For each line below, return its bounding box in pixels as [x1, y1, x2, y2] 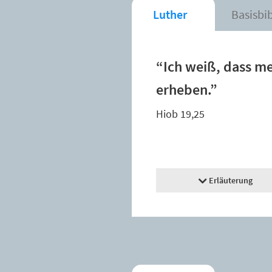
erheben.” [156, 80, 217, 100]
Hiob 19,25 [156, 107, 205, 121]
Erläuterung [209, 175, 253, 186]
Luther [153, 7, 187, 22]
